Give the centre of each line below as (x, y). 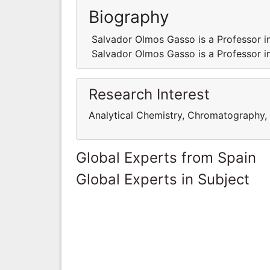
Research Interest (149, 94)
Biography (129, 17)
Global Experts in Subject (163, 179)
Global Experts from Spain (166, 157)
